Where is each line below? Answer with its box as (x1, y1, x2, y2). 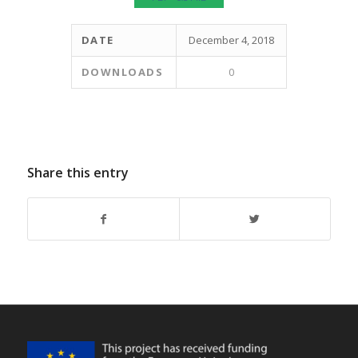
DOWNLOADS (81, 65, 164, 80)
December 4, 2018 (188, 33, 274, 48)
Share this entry (26, 164, 129, 182)
